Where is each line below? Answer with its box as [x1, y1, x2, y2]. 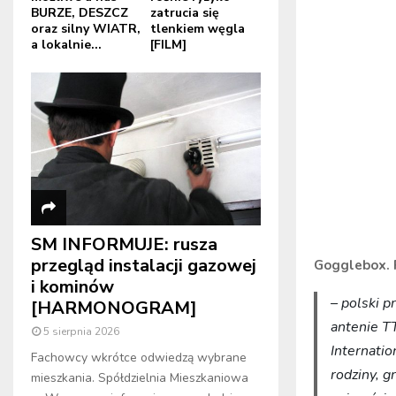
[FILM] [150, 35, 187, 53]
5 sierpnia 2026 [43, 324, 119, 339]
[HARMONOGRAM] [31, 296, 197, 321]
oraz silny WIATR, [31, 19, 141, 37]
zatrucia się [150, 4, 219, 21]
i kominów [31, 275, 114, 300]
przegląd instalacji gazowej [31, 254, 256, 278]
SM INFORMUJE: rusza [31, 232, 217, 257]
